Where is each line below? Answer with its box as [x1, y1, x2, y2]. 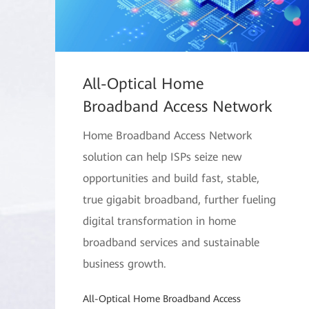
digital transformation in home [83, 215, 236, 228]
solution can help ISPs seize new [83, 150, 242, 163]
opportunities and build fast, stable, [83, 172, 259, 185]
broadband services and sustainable [83, 236, 259, 249]
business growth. [83, 257, 166, 270]
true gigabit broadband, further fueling [83, 193, 276, 206]
